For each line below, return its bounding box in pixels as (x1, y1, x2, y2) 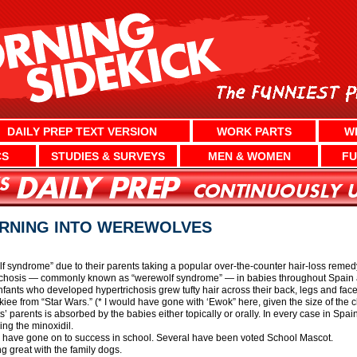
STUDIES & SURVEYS (50, 149, 165, 163)
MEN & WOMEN (207, 149, 291, 163)
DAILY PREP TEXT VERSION (7, 124, 158, 138)
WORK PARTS (217, 124, 292, 138)
